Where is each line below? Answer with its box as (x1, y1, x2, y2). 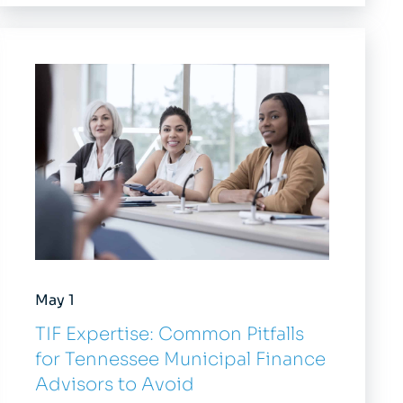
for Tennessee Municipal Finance (35, 347, 327, 371)
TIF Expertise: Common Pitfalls (35, 322, 305, 345)
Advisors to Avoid (35, 372, 195, 396)
